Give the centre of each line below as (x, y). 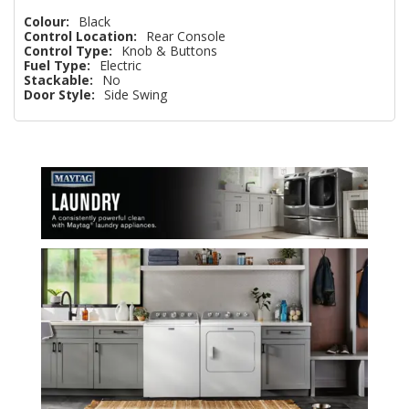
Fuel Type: (57, 65)
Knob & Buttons (169, 50)
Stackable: (58, 79)
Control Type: (68, 50)
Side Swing (136, 94)
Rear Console (186, 36)
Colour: (47, 21)
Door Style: (59, 94)
